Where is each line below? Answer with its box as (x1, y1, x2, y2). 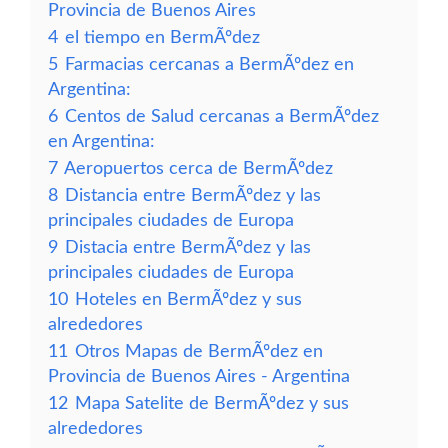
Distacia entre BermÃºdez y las (65, 239, 311, 256)
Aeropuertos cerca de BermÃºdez (64, 160, 333, 177)
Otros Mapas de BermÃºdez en (75, 343, 323, 360)
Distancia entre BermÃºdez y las (65, 187, 321, 204)
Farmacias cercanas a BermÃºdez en (65, 56, 354, 73)
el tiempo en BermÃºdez (65, 29, 260, 46)
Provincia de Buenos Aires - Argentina (48, 368, 350, 385)
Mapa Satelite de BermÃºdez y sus (75, 395, 349, 412)
